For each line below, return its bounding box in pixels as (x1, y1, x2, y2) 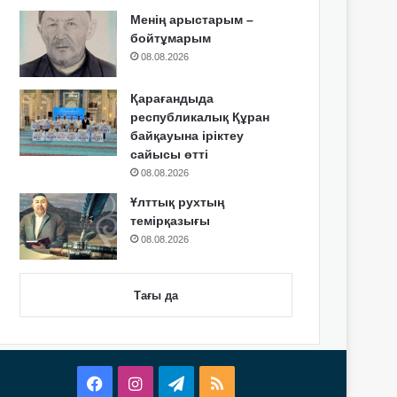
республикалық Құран (130, 110, 270, 124)
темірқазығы (130, 214, 211, 228)
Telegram (183, 375, 250, 393)
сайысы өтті (130, 147, 209, 161)
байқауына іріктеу (130, 128, 245, 143)
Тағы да (134, 289, 178, 302)
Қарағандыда (130, 91, 214, 105)
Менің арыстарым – (130, 12, 254, 27)
